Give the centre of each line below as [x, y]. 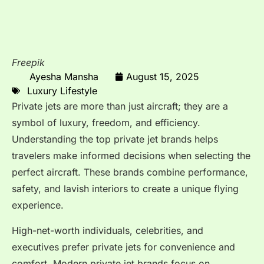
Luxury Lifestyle [62, 91]
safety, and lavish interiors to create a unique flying [125, 189]
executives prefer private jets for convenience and [123, 247]
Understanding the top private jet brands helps [115, 139]
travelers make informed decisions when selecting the [131, 156]
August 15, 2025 [163, 76]
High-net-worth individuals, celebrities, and [108, 230]
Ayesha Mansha [64, 76]
